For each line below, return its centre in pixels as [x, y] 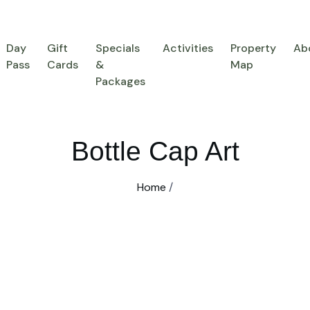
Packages [120, 81]
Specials [117, 48]
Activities [188, 48]
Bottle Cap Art [155, 151]
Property [253, 48]
